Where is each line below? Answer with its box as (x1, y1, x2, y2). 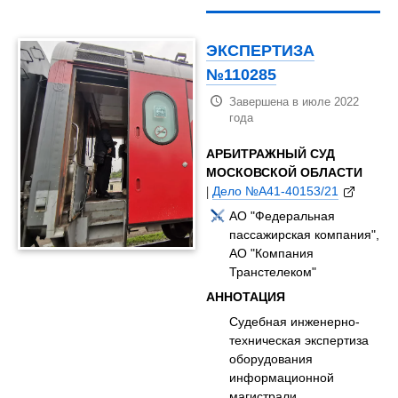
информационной (229, 370, 335, 386)
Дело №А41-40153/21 (212, 183, 339, 200)
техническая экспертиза (229, 332, 370, 349)
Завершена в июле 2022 (229, 95, 360, 109)
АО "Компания (229, 245, 314, 262)
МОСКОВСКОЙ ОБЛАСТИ (206, 164, 363, 181)
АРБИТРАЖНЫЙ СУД (206, 146, 336, 163)
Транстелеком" (229, 264, 317, 281)
